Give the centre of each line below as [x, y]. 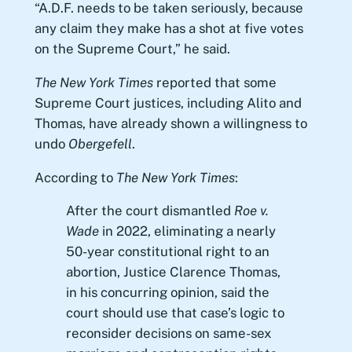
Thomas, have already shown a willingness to [170, 123]
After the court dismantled [150, 211]
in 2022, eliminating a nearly [187, 231]
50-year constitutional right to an [167, 252]
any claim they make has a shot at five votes [169, 28]
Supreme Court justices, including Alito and [168, 103]
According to [75, 177]
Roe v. [251, 211]
